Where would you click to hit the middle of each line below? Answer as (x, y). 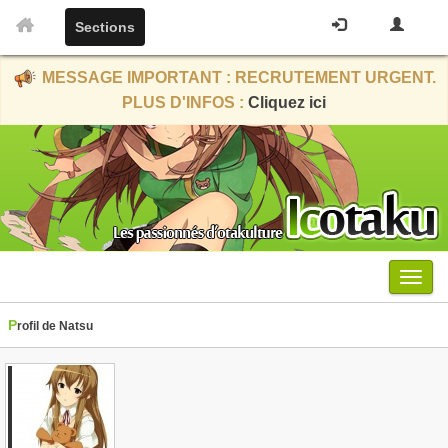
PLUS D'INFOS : (185, 102)
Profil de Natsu (55, 326)
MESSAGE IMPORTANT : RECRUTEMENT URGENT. (237, 78)
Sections (105, 27)
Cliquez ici (287, 102)
